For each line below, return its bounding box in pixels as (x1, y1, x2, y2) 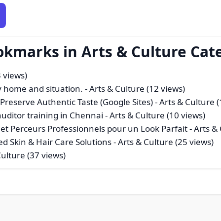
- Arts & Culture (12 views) (83, 83, 185, 95)
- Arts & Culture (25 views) (111, 136, 214, 148)
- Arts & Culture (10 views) (103, 110, 206, 121)
